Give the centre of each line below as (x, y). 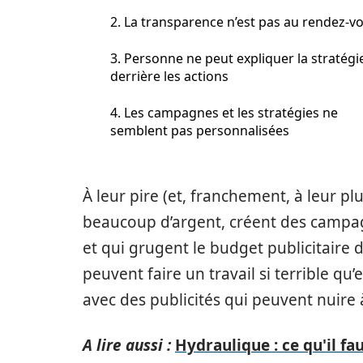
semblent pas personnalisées (200, 130)
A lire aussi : (127, 345)
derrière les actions (169, 76)
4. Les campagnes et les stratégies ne (224, 113)
